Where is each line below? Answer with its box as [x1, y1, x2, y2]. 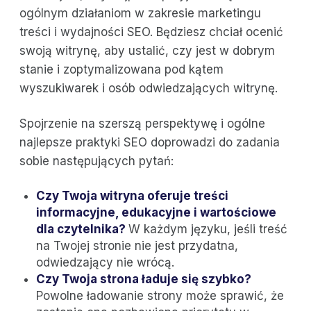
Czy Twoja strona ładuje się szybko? [36, 271, 251, 286]
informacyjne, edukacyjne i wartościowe [36, 205, 276, 219]
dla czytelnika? [36, 221, 128, 236]
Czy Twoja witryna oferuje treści [36, 188, 228, 203]
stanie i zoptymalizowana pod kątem [19, 62, 224, 76]
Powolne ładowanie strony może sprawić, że [36, 288, 284, 303]
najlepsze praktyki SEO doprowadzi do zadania [19, 135, 280, 149]
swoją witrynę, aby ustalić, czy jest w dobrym [19, 43, 275, 58]
